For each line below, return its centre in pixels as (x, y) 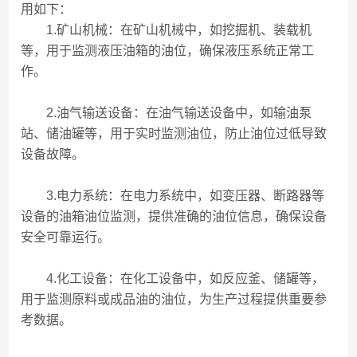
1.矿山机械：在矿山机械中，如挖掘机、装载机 (167, 30)
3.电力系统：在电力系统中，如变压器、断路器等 (173, 196)
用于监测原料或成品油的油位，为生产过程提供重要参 (174, 299)
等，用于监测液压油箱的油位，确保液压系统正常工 (168, 51)
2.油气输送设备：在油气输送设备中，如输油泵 (167, 113)
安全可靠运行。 (66, 237)
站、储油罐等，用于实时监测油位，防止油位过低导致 (174, 133)
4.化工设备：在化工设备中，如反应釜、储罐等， (173, 279)
